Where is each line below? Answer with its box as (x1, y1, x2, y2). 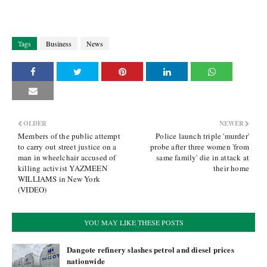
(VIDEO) (18, 184, 47, 195)
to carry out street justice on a (18, 141, 117, 152)
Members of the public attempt (18, 131, 120, 141)
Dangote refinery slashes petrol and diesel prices (67, 244, 234, 255)
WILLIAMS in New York (18, 173, 100, 184)
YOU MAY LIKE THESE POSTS (83, 218, 184, 227)
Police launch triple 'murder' (156, 131, 249, 141)
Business (46, 39, 72, 48)
